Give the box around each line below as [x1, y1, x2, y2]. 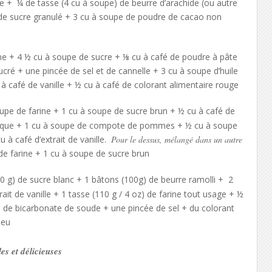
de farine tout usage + [146, 188, 237, 200]
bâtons [91, 174, 119, 185]
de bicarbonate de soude [2, 202, 101, 214]
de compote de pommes [76, 120, 175, 131]
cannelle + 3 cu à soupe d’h [118, 65, 225, 76]
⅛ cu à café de [122, 51, 180, 63]
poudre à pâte [182, 51, 237, 63]
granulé [33, 11, 63, 22]
